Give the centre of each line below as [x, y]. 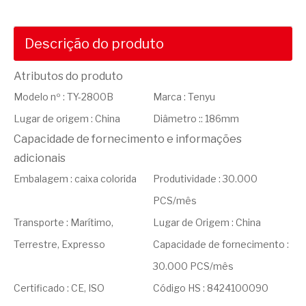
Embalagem [42, 179]
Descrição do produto [94, 44]
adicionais [40, 158]
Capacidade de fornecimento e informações [128, 139]
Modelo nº [38, 97]
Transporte [40, 222]
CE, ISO [88, 288]
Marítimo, [92, 222]
